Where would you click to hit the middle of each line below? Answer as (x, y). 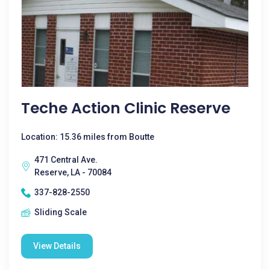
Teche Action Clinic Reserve (126, 108)
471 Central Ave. (66, 160)
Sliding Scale (61, 212)
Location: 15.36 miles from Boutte (88, 137)
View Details (57, 246)
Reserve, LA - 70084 (73, 172)
